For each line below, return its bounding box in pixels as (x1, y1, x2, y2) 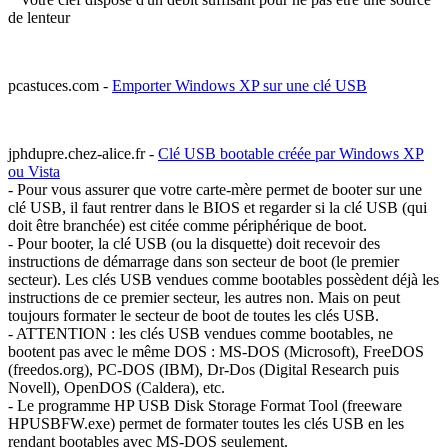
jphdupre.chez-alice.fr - (8, 145, 158, 163)
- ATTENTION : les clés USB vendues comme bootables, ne (8, 325, 393, 343)
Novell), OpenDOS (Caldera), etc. (8, 379, 225, 397)
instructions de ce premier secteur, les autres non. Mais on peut (8, 289, 400, 307)
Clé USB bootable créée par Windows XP (158, 145, 424, 163)
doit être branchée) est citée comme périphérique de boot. (8, 217, 367, 235)
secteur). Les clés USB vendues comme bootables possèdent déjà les (8, 271, 439, 289)
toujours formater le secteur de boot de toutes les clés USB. (8, 307, 379, 325)
